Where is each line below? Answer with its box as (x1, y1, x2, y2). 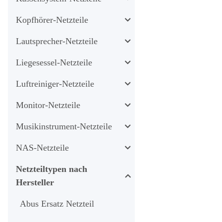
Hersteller (16, 177, 54, 187)
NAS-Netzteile (16, 142, 69, 153)
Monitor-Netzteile (16, 100, 80, 110)
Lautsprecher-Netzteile (16, 36, 98, 46)
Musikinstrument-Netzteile (16, 121, 112, 131)
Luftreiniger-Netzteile (16, 78, 94, 89)
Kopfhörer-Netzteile (16, 14, 88, 25)
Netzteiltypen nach (16, 164, 87, 174)
